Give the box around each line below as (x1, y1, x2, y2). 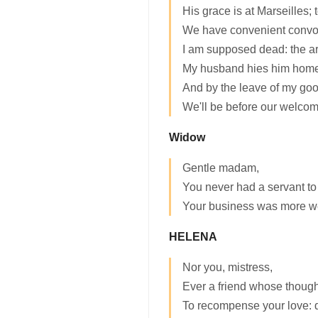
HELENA (169, 231, 217, 243)
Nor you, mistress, (182, 261, 273, 274)
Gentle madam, (182, 162, 259, 175)
